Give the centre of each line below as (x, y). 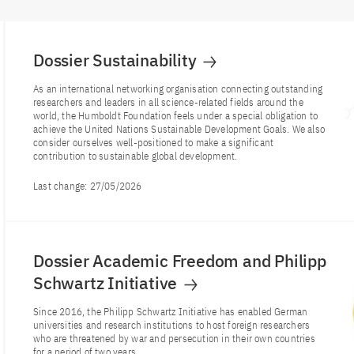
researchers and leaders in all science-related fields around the (168, 102)
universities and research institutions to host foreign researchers (172, 325)
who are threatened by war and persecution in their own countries (174, 339)
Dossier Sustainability (117, 60)
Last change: (62, 186)
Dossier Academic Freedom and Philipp (180, 261)
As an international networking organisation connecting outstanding (178, 89)
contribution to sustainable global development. (136, 156)
